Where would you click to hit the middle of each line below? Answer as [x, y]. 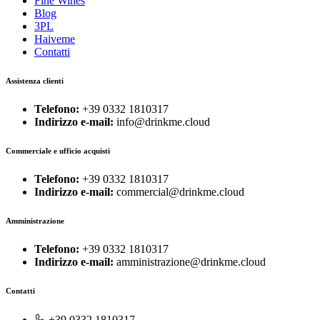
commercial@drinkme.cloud [179, 191]
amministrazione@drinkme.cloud [190, 261]
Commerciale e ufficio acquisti [58, 150]
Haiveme [55, 39]
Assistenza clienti [35, 81]
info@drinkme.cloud [162, 122]
